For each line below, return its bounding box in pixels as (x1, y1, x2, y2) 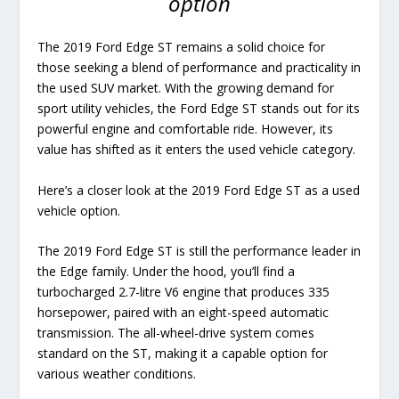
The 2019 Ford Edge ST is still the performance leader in (37, 242, 362, 260)
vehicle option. (37, 201, 121, 219)
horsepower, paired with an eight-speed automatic (37, 304, 330, 322)
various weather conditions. (37, 365, 197, 383)
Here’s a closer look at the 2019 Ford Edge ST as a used (37, 181, 361, 199)
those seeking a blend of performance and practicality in (37, 59, 362, 77)
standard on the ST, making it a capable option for (37, 345, 329, 362)
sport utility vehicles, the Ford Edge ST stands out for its (37, 100, 361, 118)
